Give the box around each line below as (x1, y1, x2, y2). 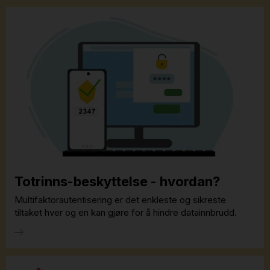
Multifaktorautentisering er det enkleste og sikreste (14, 194, 226, 206)
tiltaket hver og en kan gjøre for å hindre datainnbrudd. (14, 207, 239, 219)
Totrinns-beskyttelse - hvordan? (14, 173, 220, 189)
